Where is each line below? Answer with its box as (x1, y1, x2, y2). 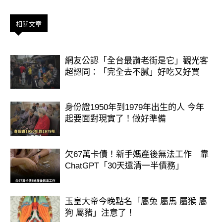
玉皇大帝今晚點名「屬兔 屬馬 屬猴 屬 (64, 196, 207, 206)
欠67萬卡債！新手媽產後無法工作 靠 (64, 150, 209, 160)
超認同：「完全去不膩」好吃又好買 (64, 67, 200, 77)
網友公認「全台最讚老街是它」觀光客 (64, 55, 208, 65)
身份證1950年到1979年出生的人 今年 (64, 103, 204, 112)
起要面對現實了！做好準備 (64, 114, 166, 124)
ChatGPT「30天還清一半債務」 (64, 161, 184, 171)
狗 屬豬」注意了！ (64, 208, 135, 218)
